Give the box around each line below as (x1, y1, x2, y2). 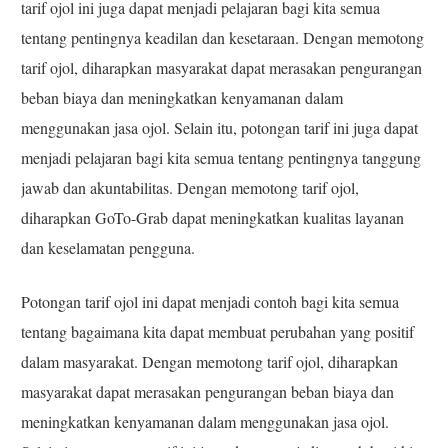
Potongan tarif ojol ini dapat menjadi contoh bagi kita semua (21, 291, 400, 313)
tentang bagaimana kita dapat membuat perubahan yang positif (21, 321, 415, 343)
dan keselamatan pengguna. (21, 237, 196, 259)
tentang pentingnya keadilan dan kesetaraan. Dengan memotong (21, 27, 425, 49)
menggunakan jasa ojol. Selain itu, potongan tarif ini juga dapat (21, 117, 419, 139)
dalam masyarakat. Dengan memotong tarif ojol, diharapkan (21, 351, 399, 373)
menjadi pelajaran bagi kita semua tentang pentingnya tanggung (21, 147, 422, 169)
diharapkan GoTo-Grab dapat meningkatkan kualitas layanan (21, 207, 405, 229)
